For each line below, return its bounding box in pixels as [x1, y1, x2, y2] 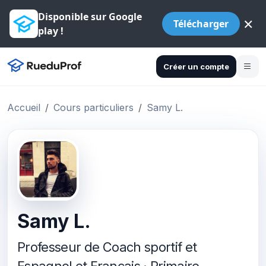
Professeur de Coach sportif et [17, 239, 197, 255]
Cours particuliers [53, 102, 134, 113]
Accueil [7, 102, 40, 113]
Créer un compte [163, 61, 229, 71]
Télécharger [173, 17, 229, 30]
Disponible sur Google [38, 10, 142, 23]
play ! [38, 24, 64, 37]
